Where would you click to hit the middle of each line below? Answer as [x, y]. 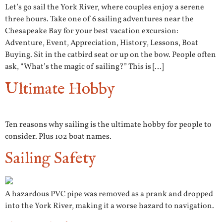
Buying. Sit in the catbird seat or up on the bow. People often [111, 55]
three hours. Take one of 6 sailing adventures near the [99, 20]
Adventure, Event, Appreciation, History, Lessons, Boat [102, 43]
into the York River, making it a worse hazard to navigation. [110, 206]
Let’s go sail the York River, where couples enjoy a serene [105, 8]
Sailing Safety [51, 159]
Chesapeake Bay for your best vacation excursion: [92, 31]
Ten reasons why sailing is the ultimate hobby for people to [108, 125]
